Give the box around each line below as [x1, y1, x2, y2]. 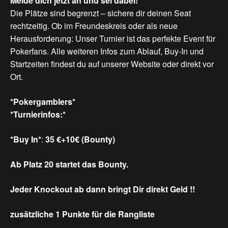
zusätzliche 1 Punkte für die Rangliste [10, 208, 155, 220]
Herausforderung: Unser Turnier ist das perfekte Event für [10, 33, 215, 45]
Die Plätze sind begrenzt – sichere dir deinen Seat [10, 7, 191, 19]
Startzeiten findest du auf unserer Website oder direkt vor [10, 58, 214, 70]
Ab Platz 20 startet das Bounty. [10, 158, 128, 170]
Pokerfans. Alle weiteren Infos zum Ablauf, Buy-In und [10, 45, 204, 58]
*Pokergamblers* [10, 96, 75, 108]
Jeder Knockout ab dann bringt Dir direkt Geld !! [10, 183, 195, 195]
